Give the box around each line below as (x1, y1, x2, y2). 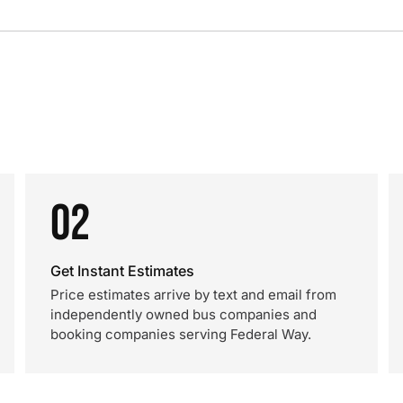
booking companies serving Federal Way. (50, 326, 311, 343)
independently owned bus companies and (50, 306, 317, 323)
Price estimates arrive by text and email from (50, 286, 336, 303)
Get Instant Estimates (50, 262, 194, 280)
